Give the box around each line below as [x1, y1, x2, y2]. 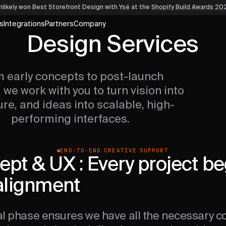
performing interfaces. [11, 114, 130, 125]
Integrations [4, 20, 45, 28]
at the [130, 5, 151, 11]
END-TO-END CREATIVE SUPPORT [60, 148, 168, 153]
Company [74, 20, 106, 28]
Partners [45, 20, 74, 28]
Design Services [26, 34, 199, 57]
